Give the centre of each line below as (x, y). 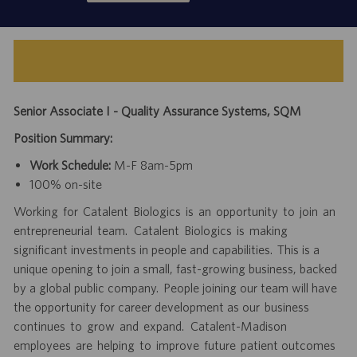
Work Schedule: (71, 165)
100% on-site (65, 184)
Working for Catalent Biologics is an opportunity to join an (175, 211)
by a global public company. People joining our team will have (175, 287)
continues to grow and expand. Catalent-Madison (151, 326)
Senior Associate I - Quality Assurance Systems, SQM (157, 110)
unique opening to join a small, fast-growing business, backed (175, 268)
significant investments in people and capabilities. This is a (166, 249)
